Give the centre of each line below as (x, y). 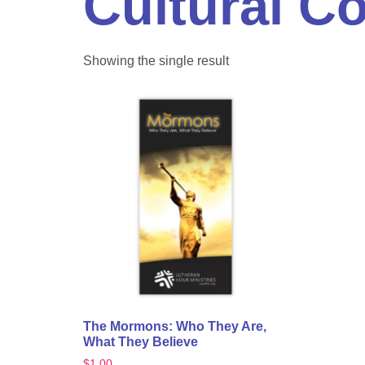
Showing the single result (156, 60)
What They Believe (141, 342)
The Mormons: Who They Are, (175, 327)
